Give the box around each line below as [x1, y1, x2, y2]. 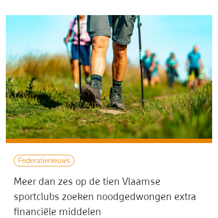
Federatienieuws [18, 156, 70, 165]
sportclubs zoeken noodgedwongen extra [14, 192, 196, 202]
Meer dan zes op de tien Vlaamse [14, 177, 161, 187]
